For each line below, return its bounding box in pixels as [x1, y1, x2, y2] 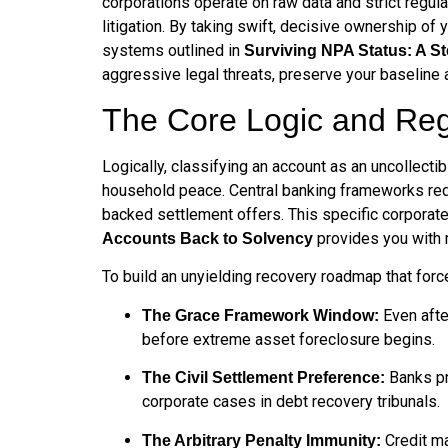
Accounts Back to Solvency [102, 229, 313, 247]
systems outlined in [102, 40, 244, 60]
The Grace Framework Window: [142, 306, 379, 324]
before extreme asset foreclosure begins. [142, 329, 435, 349]
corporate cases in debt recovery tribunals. [142, 392, 440, 412]
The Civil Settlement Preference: [142, 369, 385, 387]
